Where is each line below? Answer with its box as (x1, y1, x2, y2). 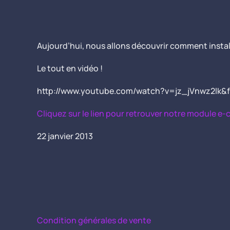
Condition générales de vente (37, 215, 151, 226)
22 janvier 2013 (37, 130, 93, 142)
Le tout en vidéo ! (37, 63, 103, 74)
